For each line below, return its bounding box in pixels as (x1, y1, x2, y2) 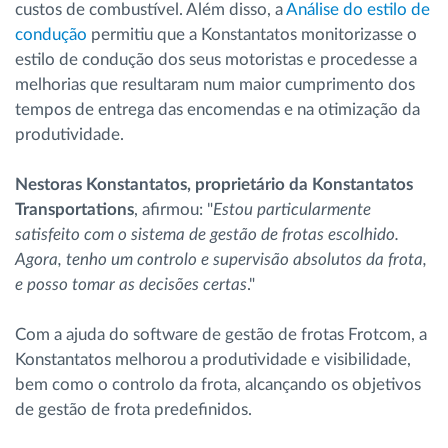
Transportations (15, 201, 134, 219)
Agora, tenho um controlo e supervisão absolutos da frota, (15, 251, 427, 269)
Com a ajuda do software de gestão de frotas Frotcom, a (15, 326, 427, 344)
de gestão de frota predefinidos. (15, 401, 252, 419)
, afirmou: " (134, 201, 213, 219)
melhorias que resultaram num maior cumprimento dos (15, 76, 415, 94)
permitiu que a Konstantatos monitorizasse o (87, 26, 417, 44)
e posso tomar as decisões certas (15, 276, 247, 294)
